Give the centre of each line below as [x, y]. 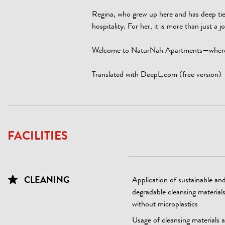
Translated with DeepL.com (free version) [157, 75]
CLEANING [46, 181]
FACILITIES [38, 137]
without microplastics [165, 205]
